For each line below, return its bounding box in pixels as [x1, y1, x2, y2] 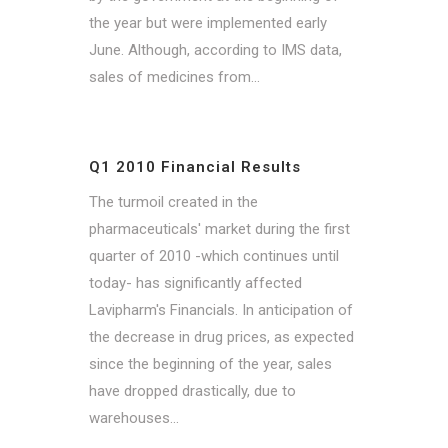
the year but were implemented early [89, 13, 327, 32]
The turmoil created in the [89, 192, 258, 211]
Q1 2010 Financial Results [89, 158, 301, 176]
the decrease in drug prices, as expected [89, 327, 354, 346]
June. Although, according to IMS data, [89, 40, 342, 59]
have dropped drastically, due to [89, 381, 296, 400]
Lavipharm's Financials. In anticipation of [89, 300, 353, 319]
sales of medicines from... [89, 67, 260, 86]
